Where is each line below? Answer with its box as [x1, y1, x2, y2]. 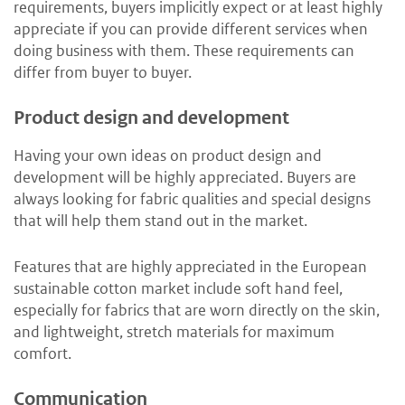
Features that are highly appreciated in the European [14, 257, 367, 278]
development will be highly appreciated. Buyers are [14, 167, 356, 188]
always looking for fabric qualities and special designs [14, 189, 371, 210]
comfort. [14, 344, 71, 364]
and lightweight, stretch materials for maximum [14, 322, 334, 343]
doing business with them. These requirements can [14, 41, 354, 61]
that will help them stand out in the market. [14, 211, 307, 231]
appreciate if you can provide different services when [14, 19, 368, 40]
